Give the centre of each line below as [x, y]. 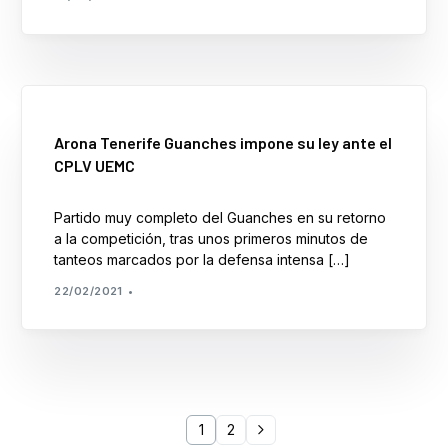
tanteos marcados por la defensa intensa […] [202, 259]
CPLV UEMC [95, 165]
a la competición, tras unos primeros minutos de [211, 238]
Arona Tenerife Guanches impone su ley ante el [223, 142]
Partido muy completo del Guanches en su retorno [220, 217]
